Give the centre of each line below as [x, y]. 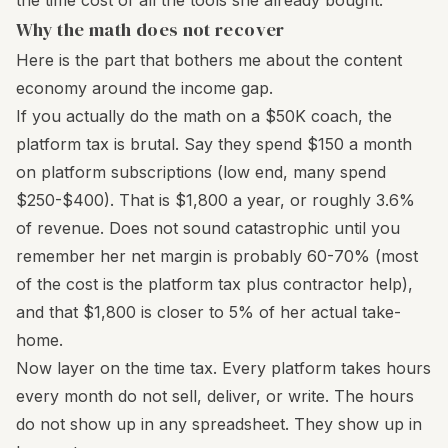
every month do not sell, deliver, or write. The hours [215, 396]
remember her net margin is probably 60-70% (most [217, 256]
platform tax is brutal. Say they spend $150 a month [214, 144]
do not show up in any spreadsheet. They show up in [219, 424]
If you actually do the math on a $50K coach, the [204, 116]
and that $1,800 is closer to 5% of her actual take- [208, 312]
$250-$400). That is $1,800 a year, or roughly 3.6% [215, 200]
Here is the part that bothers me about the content [209, 60]
